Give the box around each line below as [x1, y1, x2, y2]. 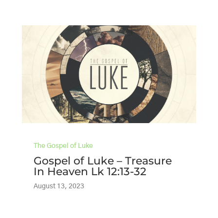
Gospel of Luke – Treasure [33, 154, 172, 167]
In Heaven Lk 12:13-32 [33, 164, 146, 178]
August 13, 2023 [33, 182, 84, 190]
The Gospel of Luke [33, 142, 93, 149]
